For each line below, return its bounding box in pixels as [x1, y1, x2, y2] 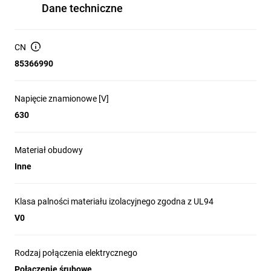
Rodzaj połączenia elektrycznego [15, 248, 137, 258]
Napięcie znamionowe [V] [15, 94, 109, 103]
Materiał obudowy [15, 145, 83, 155]
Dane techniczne [42, 2, 123, 15]
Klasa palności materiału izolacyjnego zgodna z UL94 [15, 197, 214, 206]
